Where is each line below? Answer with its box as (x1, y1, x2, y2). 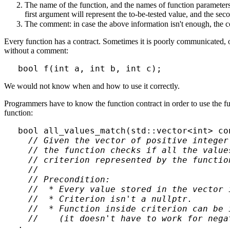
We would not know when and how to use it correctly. (4, 81, 180, 90)
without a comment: (4, 46, 68, 55)
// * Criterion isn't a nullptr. (17, 194, 193, 204)
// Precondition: (17, 174, 110, 184)
